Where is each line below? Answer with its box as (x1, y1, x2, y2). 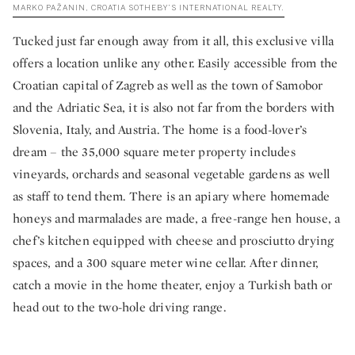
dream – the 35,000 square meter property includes (13, 143, 296, 161)
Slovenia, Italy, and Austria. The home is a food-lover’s (13, 121, 307, 139)
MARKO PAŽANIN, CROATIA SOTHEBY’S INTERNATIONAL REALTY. (13, 3, 284, 13)
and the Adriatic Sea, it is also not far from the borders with (13, 99, 335, 116)
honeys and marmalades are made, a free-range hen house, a (13, 210, 341, 227)
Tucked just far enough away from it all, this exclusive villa (13, 32, 334, 50)
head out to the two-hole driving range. (13, 299, 226, 316)
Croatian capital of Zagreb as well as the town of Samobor (13, 77, 323, 94)
